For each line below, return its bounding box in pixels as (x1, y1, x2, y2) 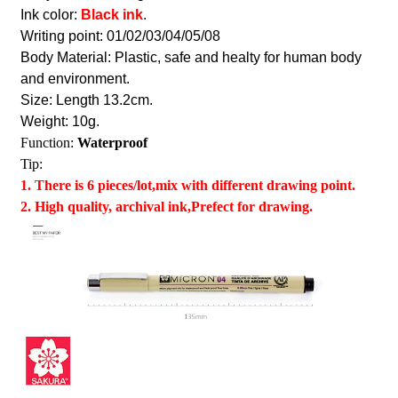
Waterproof (76, 135, 147, 151)
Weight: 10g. (20, 114, 99, 130)
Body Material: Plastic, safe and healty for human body (20, 50, 362, 66)
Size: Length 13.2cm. (20, 92, 153, 108)
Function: (20, 135, 77, 151)
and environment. (20, 71, 130, 87)
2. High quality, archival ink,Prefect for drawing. (20, 199, 313, 215)
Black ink (80, 7, 143, 23)
